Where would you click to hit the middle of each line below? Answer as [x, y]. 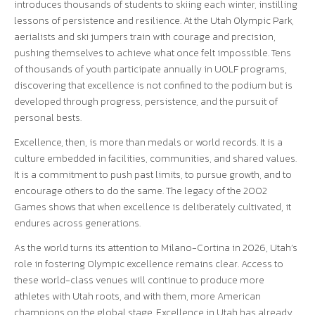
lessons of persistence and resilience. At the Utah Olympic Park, [154, 21]
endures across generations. [77, 223]
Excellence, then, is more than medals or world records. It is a [148, 142]
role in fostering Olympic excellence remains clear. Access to [149, 264]
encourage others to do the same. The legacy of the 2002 [141, 191]
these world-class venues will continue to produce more [139, 280]
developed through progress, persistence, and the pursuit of [146, 102]
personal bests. [48, 118]
